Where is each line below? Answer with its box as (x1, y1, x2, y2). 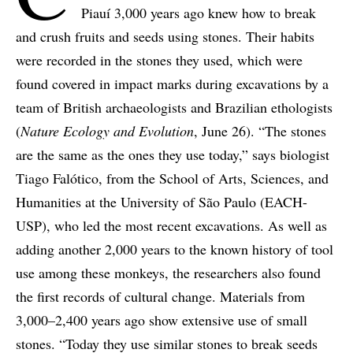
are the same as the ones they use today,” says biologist (16, 144, 329, 164)
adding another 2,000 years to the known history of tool (16, 239, 333, 258)
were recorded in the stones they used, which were (16, 50, 303, 69)
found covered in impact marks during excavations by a (16, 73, 329, 93)
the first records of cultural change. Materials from (16, 286, 305, 306)
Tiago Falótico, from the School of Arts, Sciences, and (16, 168, 329, 188)
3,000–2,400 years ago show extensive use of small (16, 310, 307, 329)
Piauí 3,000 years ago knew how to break (81, 2, 316, 22)
